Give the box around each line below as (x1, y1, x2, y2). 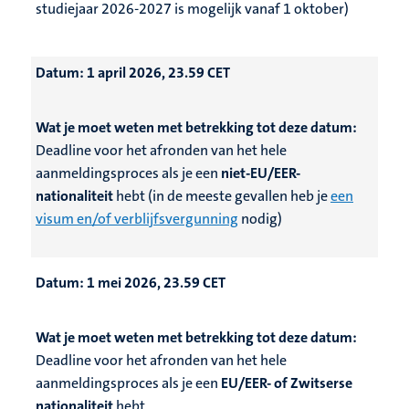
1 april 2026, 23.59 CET (87, 63, 230, 83)
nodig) (238, 209, 282, 229)
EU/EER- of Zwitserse (218, 373, 352, 393)
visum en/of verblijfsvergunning (36, 209, 238, 229)
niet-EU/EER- (218, 163, 300, 184)
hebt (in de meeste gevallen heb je (116, 186, 330, 206)
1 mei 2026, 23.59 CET (87, 273, 225, 293)
